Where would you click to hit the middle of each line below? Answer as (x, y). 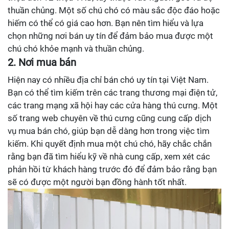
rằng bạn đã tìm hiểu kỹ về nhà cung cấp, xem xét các (109, 157)
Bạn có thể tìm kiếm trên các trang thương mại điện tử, (112, 93)
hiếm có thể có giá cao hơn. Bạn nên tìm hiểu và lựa (106, 23)
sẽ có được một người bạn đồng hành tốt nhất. (97, 182)
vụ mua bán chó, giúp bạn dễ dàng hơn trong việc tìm (109, 131)
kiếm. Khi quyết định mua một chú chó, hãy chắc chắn (110, 144)
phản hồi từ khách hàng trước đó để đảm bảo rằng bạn (112, 169)
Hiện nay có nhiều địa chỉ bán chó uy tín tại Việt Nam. (108, 80)
